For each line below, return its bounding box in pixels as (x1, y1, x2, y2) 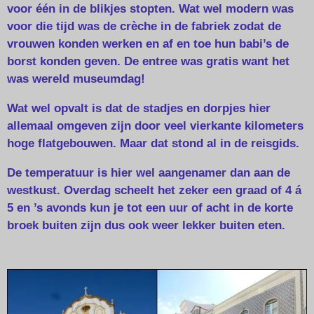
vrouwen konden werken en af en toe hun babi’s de (7, 37, 289, 51)
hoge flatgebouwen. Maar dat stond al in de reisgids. (7, 137, 299, 151)
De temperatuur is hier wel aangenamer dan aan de (7, 165, 290, 179)
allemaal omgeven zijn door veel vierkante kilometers (7, 119, 303, 133)
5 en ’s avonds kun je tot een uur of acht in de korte (7, 200, 293, 214)
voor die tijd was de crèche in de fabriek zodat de (7, 20, 281, 34)
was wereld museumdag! (7, 72, 145, 86)
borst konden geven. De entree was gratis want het (7, 55, 289, 69)
